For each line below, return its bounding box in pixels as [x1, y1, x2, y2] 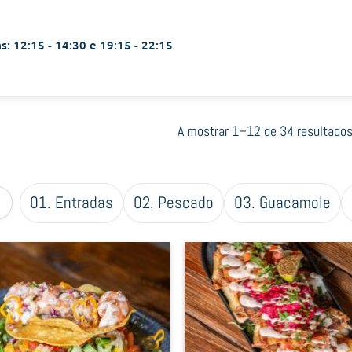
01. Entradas [30, 192, 113, 213]
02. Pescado [134, 192, 214, 213]
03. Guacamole [234, 192, 331, 213]
